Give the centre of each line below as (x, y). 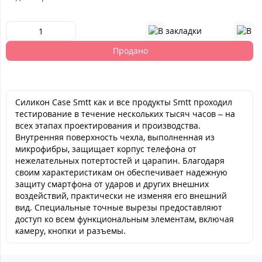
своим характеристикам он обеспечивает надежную (121, 172)
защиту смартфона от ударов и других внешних (112, 184)
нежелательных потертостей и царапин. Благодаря (120, 161)
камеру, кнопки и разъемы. (70, 231)
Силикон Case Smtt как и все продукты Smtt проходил (124, 102)
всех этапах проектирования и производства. (108, 125)
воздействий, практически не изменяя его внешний (121, 196)
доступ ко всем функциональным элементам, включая (125, 219)
